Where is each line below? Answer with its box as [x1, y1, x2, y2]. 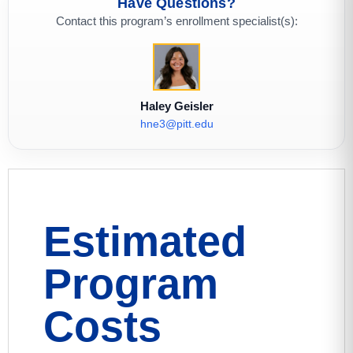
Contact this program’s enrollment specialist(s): [55, 14, 298, 28]
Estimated [43, 217, 247, 265]
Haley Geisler [139, 99, 214, 113]
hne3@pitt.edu [139, 117, 214, 130]
